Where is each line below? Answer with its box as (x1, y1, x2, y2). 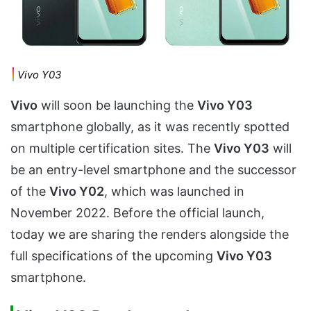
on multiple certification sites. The (10, 141, 214, 156)
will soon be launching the (37, 98, 197, 113)
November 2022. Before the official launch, (10, 205, 264, 221)
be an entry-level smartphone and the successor (10, 162, 296, 178)
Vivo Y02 (49, 184, 104, 199)
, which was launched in (104, 184, 244, 199)
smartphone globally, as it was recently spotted (10, 119, 289, 135)
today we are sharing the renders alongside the (10, 227, 289, 242)
